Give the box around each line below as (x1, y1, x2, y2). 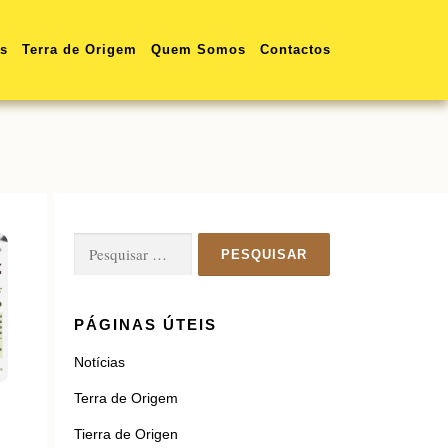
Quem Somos (151, 42, 246, 57)
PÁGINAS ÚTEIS (74, 316, 217, 333)
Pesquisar (73, 234, 141, 257)
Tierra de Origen (74, 426, 178, 442)
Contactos (260, 42, 331, 57)
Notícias (74, 354, 125, 370)
